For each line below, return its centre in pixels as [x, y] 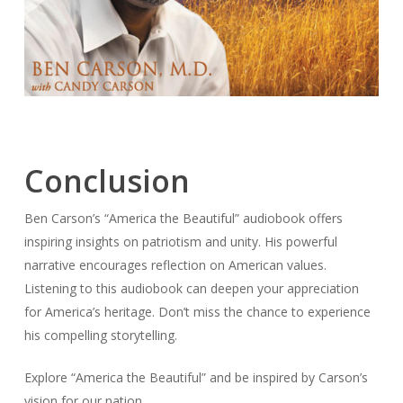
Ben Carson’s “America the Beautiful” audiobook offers [183, 219]
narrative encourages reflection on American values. [175, 265]
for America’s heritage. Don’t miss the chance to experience [197, 312]
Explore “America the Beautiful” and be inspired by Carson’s [196, 378]
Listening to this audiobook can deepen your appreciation [191, 289]
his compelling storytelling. [100, 336]
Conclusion [107, 181]
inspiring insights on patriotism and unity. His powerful [180, 242]
